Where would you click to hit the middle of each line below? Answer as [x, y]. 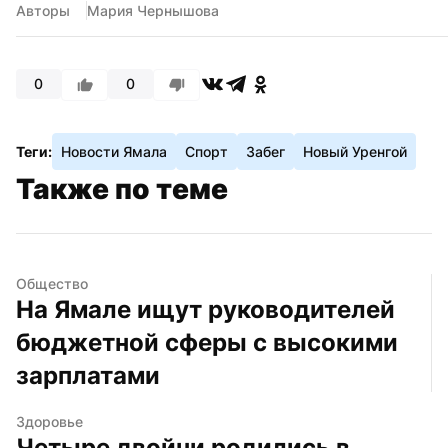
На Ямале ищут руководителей [205, 309]
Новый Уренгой [355, 151]
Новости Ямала [114, 151]
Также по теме [122, 188]
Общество [52, 283]
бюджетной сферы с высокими [207, 342]
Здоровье [49, 421]
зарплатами [88, 375]
